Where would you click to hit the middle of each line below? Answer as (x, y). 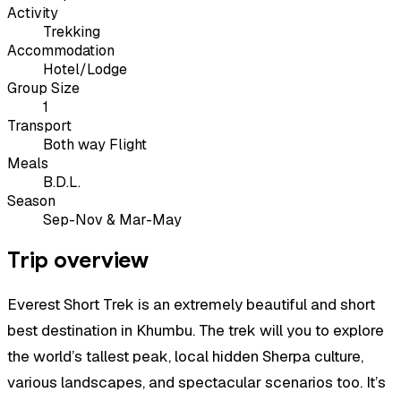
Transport (39, 126)
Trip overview (78, 260)
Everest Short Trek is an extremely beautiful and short (191, 304)
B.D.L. (62, 183)
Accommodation (61, 51)
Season (31, 201)
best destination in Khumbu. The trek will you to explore (196, 330)
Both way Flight (95, 145)
